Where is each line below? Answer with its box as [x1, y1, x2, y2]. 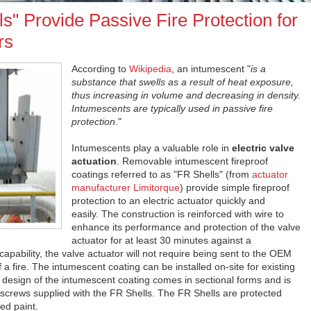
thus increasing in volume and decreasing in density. [72, 90, 301, 101]
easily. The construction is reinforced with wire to [72, 208, 284, 219]
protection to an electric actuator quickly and [72, 195, 265, 206]
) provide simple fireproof [180, 182, 289, 193]
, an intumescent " [171, 63, 251, 74]
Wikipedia [129, 63, 171, 74]
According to [72, 63, 129, 74]
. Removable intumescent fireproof [117, 155, 268, 167]
